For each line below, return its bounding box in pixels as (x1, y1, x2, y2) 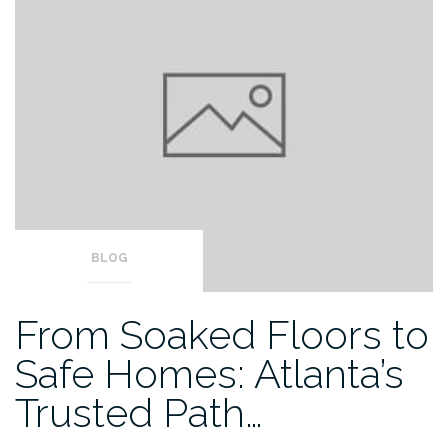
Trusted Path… (15, 389, 263, 437)
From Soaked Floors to (15, 311, 429, 359)
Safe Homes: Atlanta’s (15, 350, 404, 398)
